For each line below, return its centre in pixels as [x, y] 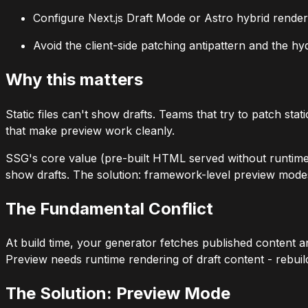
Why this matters [74, 79]
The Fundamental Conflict [109, 208]
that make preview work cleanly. [90, 130]
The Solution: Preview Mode [118, 294]
